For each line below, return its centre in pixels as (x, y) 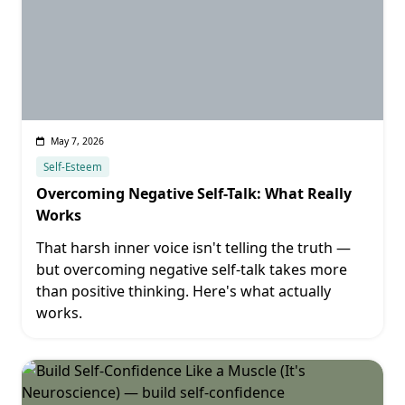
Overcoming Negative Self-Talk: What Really (194, 193)
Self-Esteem (73, 167)
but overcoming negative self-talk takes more (192, 269)
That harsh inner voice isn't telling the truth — (193, 248)
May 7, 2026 (77, 141)
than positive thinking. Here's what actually (184, 291)
